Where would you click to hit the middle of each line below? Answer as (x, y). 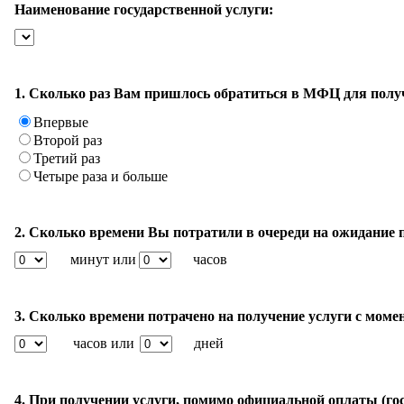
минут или (103, 259)
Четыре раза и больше (101, 176)
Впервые (61, 122)
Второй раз (68, 140)
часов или (104, 343)
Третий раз (67, 158)
